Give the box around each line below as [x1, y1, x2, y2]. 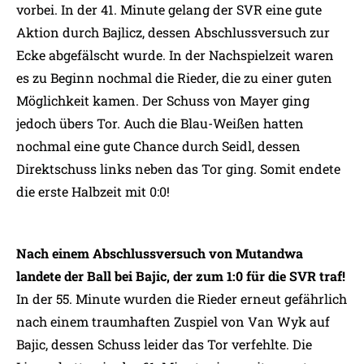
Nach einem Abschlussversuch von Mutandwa [16, 245, 303, 262]
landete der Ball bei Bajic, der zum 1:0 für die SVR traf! [16, 267, 345, 284]
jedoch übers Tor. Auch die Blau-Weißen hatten [16, 115, 304, 132]
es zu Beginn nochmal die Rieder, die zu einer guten [16, 69, 332, 86]
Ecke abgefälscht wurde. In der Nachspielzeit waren [16, 46, 334, 63]
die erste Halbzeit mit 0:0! [16, 183, 170, 200]
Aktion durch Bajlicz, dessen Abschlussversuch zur [16, 24, 330, 41]
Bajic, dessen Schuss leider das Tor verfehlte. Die [16, 336, 312, 353]
